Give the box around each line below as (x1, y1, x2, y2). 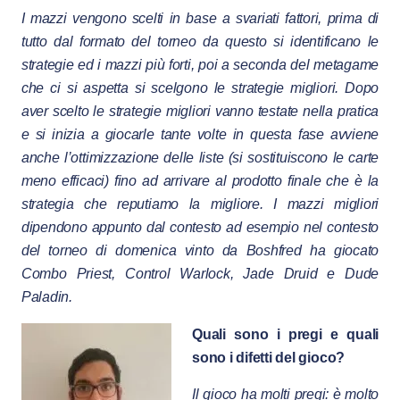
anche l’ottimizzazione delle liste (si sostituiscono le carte (21, 149, 379, 165)
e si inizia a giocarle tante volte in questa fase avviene (21, 126, 379, 142)
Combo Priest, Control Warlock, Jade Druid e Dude (21, 265, 379, 281)
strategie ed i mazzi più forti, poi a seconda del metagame (21, 56, 379, 72)
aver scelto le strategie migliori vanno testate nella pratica (21, 103, 379, 119)
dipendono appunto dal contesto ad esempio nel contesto (21, 219, 379, 235)
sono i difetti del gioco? (191, 349, 346, 365)
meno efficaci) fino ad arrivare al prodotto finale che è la (21, 172, 379, 188)
